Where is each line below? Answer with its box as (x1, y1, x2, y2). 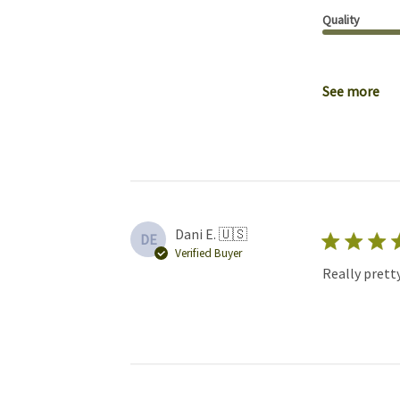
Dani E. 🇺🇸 (174, 225, 247, 244)
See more (321, 82, 379, 101)
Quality (321, 12, 360, 29)
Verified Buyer (174, 246, 242, 262)
